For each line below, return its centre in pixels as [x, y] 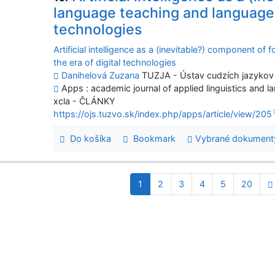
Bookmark [152, 139]
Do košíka [88, 139]
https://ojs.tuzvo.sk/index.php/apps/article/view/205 [163, 114]
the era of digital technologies [115, 63]
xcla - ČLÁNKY [85, 101]
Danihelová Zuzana [101, 76]
